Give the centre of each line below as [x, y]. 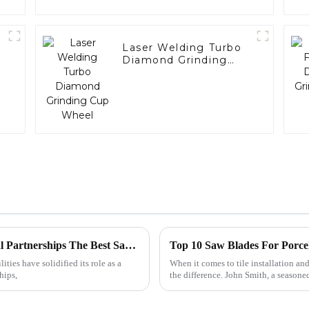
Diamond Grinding [175, 60]
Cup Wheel [154, 73]
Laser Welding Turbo [182, 48]
